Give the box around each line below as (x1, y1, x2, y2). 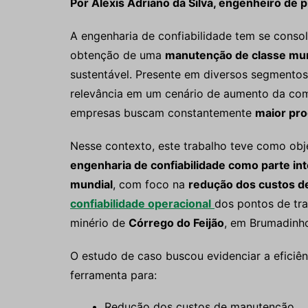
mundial (70, 177, 113, 191)
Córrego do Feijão (129, 216, 224, 230)
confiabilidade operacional (70, 197, 211, 210)
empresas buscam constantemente (70, 106, 255, 120)
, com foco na (113, 177, 188, 191)
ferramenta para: (70, 268, 157, 282)
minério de (70, 216, 129, 230)
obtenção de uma (70, 48, 165, 62)
